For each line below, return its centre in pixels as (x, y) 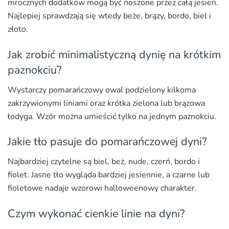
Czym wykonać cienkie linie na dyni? (96, 213)
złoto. (18, 29)
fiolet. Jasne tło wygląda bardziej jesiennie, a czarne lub (109, 175)
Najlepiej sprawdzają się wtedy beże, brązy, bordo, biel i (109, 16)
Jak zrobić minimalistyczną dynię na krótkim (114, 54)
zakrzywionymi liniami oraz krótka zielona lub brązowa (106, 103)
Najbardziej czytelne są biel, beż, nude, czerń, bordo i (104, 162)
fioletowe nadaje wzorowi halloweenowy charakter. (102, 188)
